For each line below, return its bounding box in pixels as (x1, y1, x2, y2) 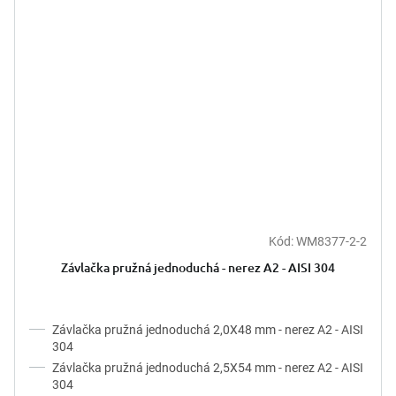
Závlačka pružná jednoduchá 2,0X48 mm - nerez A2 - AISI (52, 322, 363, 337)
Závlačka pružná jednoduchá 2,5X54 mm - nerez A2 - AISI (52, 360, 363, 375)
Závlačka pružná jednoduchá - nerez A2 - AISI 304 (61, 258, 335, 276)
